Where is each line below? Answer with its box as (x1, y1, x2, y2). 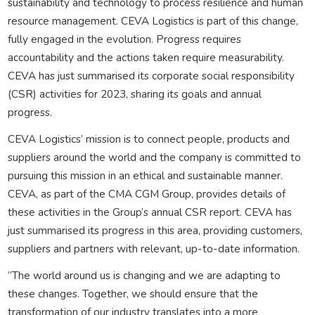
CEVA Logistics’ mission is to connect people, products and (7, 131, 290, 146)
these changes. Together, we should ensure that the (7, 285, 258, 301)
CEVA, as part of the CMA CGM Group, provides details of (7, 186, 285, 201)
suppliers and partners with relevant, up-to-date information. (7, 240, 300, 256)
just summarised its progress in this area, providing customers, (7, 222, 302, 238)
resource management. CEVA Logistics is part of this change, (7, 13, 298, 28)
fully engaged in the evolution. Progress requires (7, 31, 241, 46)
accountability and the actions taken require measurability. (7, 49, 284, 65)
